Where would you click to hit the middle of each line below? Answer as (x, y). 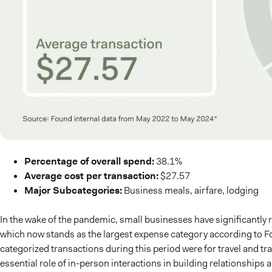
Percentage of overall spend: (89, 161)
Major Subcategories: (73, 190)
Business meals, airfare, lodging (190, 190)
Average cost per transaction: (91, 175)
